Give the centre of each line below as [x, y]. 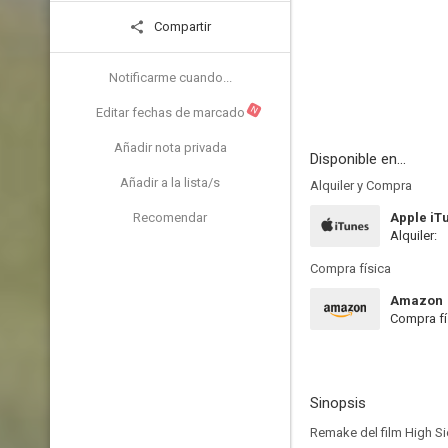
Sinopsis [338, 403]
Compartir [181, 26]
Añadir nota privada [170, 147]
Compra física [350, 268]
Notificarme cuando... [170, 77]
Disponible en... [358, 159]
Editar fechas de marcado [170, 112]
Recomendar [170, 217]
